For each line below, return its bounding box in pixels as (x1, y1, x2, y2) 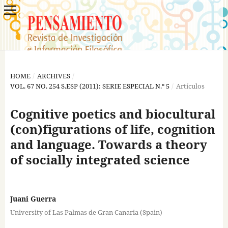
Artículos (176, 81, 205, 91)
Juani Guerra (10, 194, 56, 204)
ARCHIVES (37, 71, 70, 80)
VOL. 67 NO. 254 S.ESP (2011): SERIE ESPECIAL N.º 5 (10, 81, 169, 91)
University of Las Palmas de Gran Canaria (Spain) (10, 207, 162, 217)
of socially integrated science (10, 151, 190, 168)
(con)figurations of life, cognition (10, 120, 215, 137)
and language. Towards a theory (10, 135, 207, 153)
